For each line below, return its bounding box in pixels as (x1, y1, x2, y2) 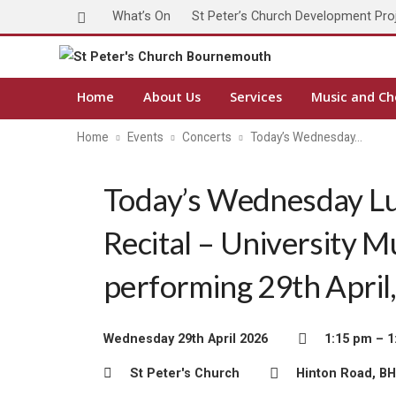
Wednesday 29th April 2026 (103, 331, 268, 346)
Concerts (182, 130, 232, 144)
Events (127, 130, 164, 144)
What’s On (112, 9, 171, 24)
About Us (143, 88, 201, 105)
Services (230, 88, 282, 105)
